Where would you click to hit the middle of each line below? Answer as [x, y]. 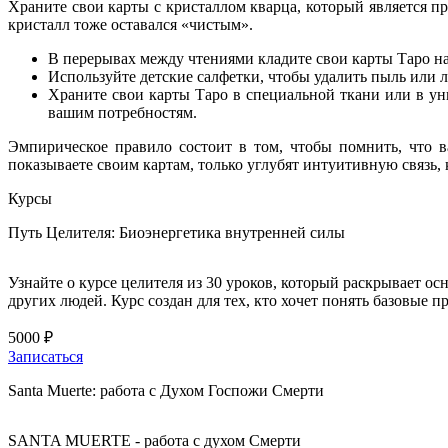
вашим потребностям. [122, 112]
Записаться [45, 356]
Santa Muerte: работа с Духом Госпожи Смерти [166, 390]
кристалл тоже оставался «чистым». [130, 24]
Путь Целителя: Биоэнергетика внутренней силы [176, 232]
